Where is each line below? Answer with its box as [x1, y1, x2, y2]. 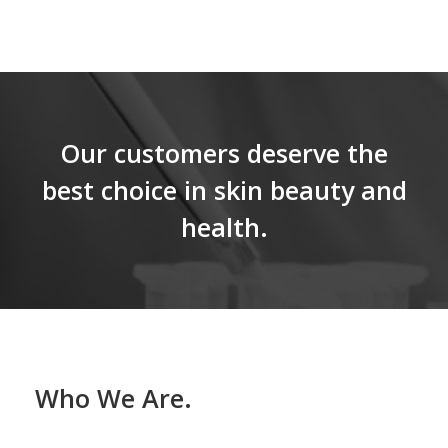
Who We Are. [35, 381, 192, 416]
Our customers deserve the [60, 136, 388, 171]
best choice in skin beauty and [41, 173, 407, 208]
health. [180, 210, 268, 245]
